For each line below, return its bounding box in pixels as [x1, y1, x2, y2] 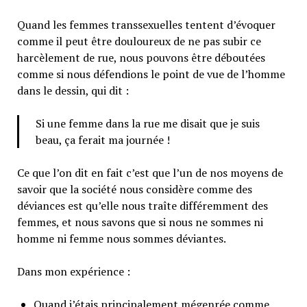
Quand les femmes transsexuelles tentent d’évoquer [16, 17, 275, 33]
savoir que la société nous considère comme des [16, 182, 252, 197]
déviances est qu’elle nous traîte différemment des [16, 198, 268, 214]
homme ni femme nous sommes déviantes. [16, 231, 226, 247]
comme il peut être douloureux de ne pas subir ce [16, 34, 261, 49]
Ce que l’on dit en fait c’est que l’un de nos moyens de [16, 165, 283, 181]
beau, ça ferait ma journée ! [35, 132, 170, 148]
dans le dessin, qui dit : [16, 83, 129, 99]
